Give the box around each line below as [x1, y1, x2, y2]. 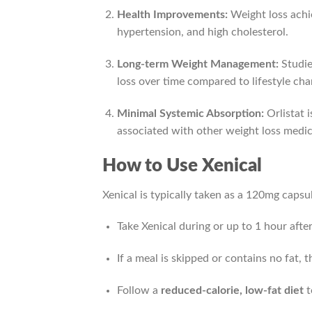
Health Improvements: [116, 9, 228, 21]
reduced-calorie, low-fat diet [160, 285, 304, 297]
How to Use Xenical [102, 156, 262, 175]
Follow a [116, 285, 161, 297]
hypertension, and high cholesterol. [116, 26, 288, 38]
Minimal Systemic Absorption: [116, 108, 264, 120]
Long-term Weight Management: [116, 58, 279, 70]
